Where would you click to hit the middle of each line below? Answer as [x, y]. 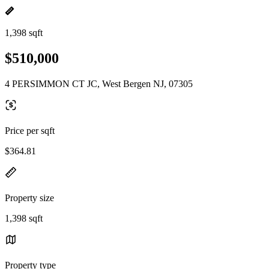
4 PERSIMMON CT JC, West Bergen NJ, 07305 [99, 83]
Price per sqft [30, 130]
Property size [29, 198]
